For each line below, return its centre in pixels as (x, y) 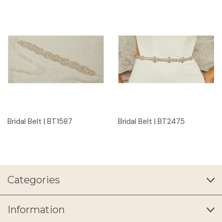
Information (36, 210)
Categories (34, 180)
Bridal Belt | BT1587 (40, 121)
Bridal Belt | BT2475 (151, 121)
